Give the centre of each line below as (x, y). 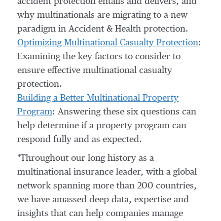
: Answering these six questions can (124, 112)
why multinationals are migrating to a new (102, 15)
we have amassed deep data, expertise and (103, 200)
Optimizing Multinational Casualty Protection (108, 43)
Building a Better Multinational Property (98, 98)
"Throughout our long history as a (86, 158)
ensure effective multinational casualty (95, 71)
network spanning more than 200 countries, (107, 186)
